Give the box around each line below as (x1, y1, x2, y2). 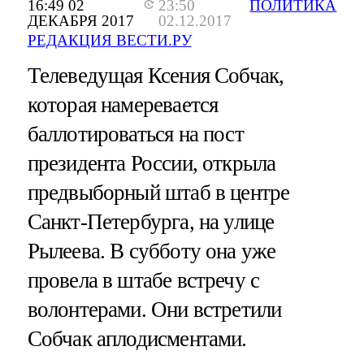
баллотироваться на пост (27, 122, 244, 147)
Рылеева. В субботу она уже (27, 239, 276, 264)
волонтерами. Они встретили (27, 297, 282, 323)
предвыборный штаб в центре (27, 180, 290, 206)
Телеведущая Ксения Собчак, (27, 63, 284, 89)
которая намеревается (27, 93, 219, 118)
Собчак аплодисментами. (27, 327, 247, 352)
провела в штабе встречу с (27, 268, 260, 293)
